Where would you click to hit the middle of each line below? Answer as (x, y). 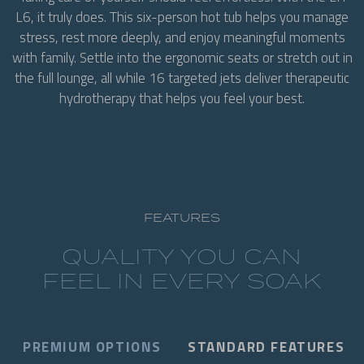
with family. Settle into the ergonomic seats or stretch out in (182, 57)
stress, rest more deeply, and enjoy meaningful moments (182, 37)
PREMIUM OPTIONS (92, 347)
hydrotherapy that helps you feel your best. (182, 98)
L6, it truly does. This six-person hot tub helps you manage (182, 17)
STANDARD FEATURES (266, 347)
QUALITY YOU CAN (182, 255)
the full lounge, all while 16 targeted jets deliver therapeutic (182, 78)
